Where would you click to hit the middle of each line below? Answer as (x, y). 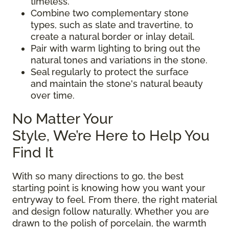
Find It (35, 152)
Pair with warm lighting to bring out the (116, 48)
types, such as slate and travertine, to (112, 25)
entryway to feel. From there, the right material (114, 199)
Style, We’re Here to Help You (111, 135)
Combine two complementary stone (110, 13)
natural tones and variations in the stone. (120, 60)
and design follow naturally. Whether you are (111, 211)
